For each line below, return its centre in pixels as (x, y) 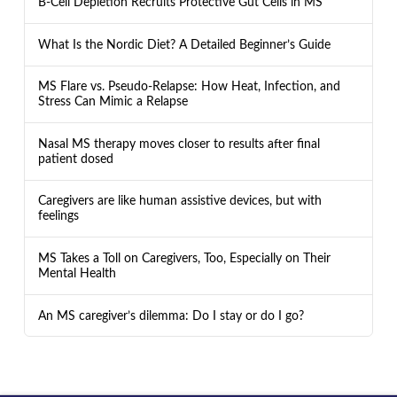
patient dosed (75, 159)
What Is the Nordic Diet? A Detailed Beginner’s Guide (184, 44)
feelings (58, 216)
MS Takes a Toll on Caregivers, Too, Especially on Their (184, 258)
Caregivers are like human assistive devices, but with (179, 201)
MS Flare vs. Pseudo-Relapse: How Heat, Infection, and (189, 87)
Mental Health (77, 273)
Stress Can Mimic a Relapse (113, 102)
